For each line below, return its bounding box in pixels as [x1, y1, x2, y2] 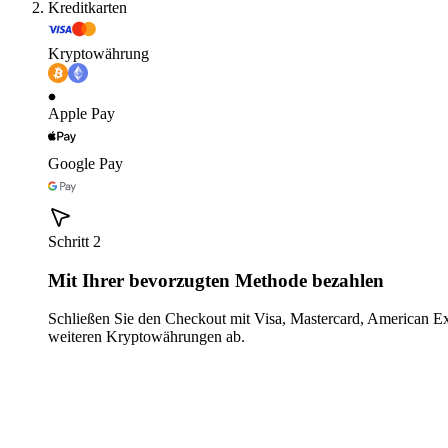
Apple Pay [48, 105, 115, 123]
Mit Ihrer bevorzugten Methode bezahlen [48, 269, 384, 291]
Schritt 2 [48, 233, 101, 251]
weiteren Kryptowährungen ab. [48, 328, 245, 346]
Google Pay [48, 155, 123, 173]
